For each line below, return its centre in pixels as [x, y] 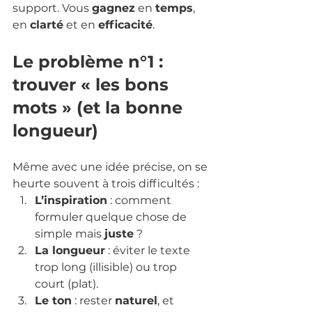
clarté [47, 24]
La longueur [70, 250]
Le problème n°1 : [90, 61]
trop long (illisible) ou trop [107, 267]
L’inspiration [71, 200]
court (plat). [67, 283]
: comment [141, 200]
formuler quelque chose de [112, 217]
